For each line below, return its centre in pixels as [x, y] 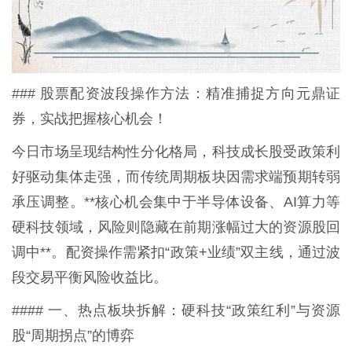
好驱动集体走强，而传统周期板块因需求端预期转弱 [176, 176]
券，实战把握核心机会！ [90, 118]
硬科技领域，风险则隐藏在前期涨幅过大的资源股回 [176, 227]
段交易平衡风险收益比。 [90, 277]
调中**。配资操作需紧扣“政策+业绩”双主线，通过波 [176, 252]
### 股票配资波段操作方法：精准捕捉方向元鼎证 [176, 93]
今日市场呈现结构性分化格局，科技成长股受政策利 [176, 151]
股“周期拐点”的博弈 [73, 335]
